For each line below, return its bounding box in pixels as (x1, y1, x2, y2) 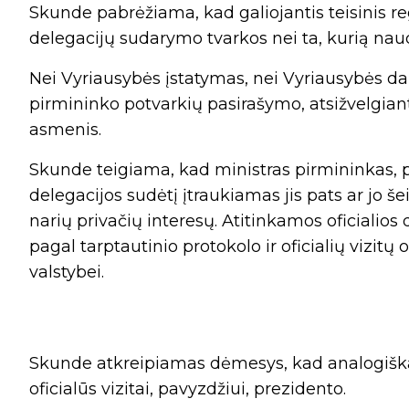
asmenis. (29, 119, 101, 140)
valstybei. (29, 261, 104, 282)
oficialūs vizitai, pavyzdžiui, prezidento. (29, 378, 346, 399)
